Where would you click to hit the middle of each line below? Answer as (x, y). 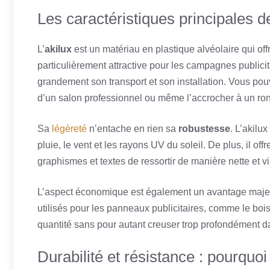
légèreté (69, 129)
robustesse (204, 129)
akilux (58, 49)
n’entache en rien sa (133, 129)
